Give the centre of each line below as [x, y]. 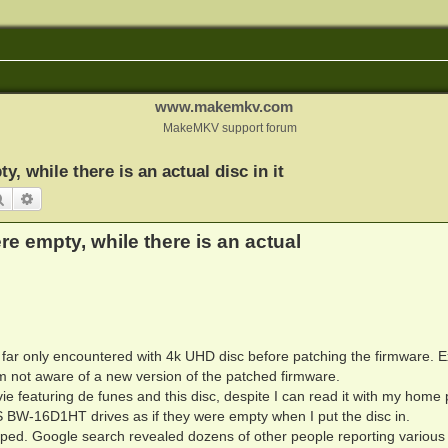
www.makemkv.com [224, 106]
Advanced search [87, 198]
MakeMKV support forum [230, 128]
